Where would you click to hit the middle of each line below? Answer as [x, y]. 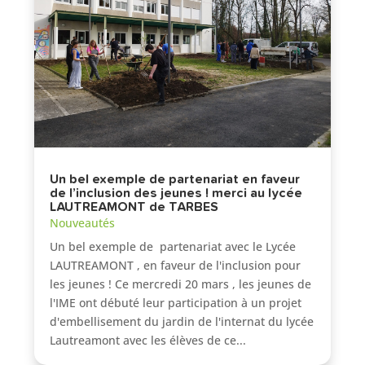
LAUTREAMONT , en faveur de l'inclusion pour [176, 266]
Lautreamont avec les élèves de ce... [148, 341]
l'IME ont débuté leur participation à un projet [176, 303]
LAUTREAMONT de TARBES [134, 207]
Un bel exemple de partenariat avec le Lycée [173, 247]
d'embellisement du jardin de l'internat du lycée [182, 322]
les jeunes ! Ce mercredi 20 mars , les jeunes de [181, 284]
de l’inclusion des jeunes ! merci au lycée [176, 193]
